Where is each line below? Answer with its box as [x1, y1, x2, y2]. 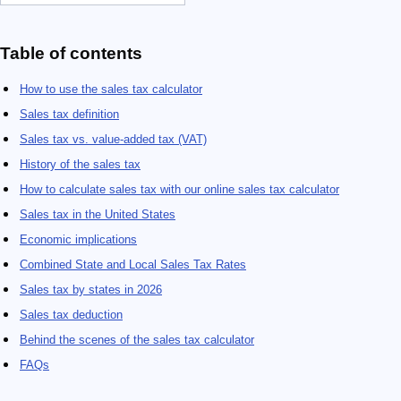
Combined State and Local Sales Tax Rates [20, 258, 246, 272]
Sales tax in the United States [20, 208, 175, 222]
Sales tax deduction [20, 308, 123, 322]
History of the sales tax [20, 158, 141, 172]
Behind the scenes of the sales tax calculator [20, 333, 254, 347]
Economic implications [20, 233, 137, 247]
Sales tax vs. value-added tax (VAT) [20, 132, 207, 147]
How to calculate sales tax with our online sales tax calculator [20, 183, 339, 197]
